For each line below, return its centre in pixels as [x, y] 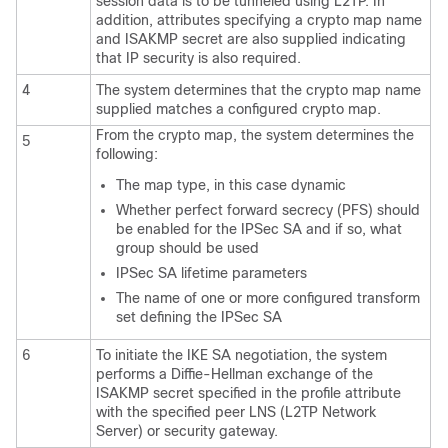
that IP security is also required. [198, 57]
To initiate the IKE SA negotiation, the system [241, 354]
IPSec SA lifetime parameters [211, 272]
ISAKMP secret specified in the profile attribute [248, 392]
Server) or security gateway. [187, 430]
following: [127, 153]
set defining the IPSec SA [199, 316]
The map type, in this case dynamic [231, 184]
